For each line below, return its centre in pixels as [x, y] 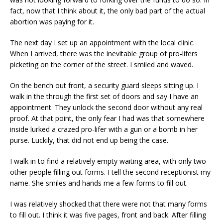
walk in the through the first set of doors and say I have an [104, 96]
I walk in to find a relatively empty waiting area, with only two [108, 161]
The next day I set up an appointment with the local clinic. [102, 42]
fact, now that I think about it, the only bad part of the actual [108, 10]
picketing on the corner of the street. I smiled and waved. [102, 64]
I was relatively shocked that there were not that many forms [109, 204]
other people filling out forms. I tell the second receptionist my [110, 172]
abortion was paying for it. [52, 21]
